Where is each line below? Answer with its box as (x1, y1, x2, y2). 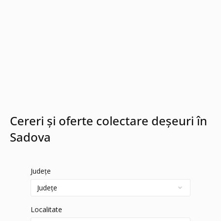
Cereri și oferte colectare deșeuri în (10, 112, 207, 129)
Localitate (31, 205, 62, 215)
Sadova (10, 129, 51, 145)
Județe (31, 166, 51, 176)
